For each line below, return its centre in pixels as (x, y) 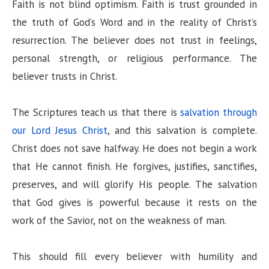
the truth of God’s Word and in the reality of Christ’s (134, 22)
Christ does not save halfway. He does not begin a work (134, 148)
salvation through (219, 112)
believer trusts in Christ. (65, 76)
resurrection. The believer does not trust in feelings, (134, 40)
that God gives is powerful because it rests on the (134, 202)
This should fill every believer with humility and (134, 256)
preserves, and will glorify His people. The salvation (134, 184)
